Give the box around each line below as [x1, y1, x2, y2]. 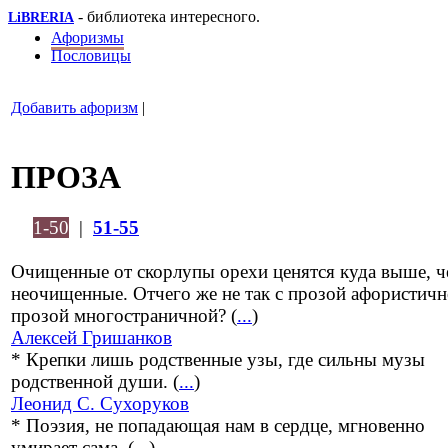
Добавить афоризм [11, 99, 138, 116]
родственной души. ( [11, 371, 179, 393]
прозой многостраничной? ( [11, 305, 237, 327]
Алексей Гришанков [11, 327, 172, 349]
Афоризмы [51, 29, 124, 46]
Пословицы [51, 47, 131, 64]
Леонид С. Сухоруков [11, 393, 189, 415]
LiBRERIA [8, 10, 74, 25]
